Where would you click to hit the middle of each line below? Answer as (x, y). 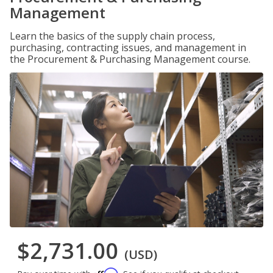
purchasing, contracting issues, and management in (128, 48)
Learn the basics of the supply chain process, (112, 36)
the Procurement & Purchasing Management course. (130, 59)
